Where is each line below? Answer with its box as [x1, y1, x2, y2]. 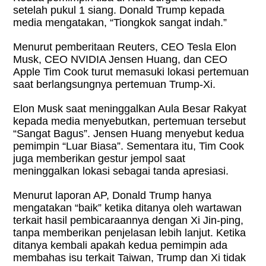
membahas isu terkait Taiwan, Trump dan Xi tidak [13, 252, 246, 264]
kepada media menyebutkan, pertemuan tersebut [13, 115, 246, 128]
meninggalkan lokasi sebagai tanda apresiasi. [13, 165, 229, 178]
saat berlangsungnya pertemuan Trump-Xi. [13, 78, 216, 91]
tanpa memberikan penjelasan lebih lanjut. [13, 227, 217, 239]
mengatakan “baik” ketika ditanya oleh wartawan [13, 202, 242, 214]
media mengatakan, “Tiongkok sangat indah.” [13, 17, 227, 29]
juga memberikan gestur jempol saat [13, 153, 186, 165]
